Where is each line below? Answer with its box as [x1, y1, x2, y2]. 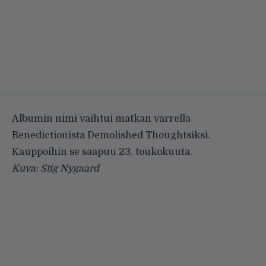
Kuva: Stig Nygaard [12, 163, 99, 174]
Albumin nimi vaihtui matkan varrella [12, 113, 191, 124]
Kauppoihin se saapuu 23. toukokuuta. [12, 146, 192, 157]
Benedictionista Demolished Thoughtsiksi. [12, 129, 210, 141]
